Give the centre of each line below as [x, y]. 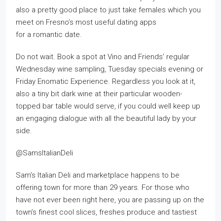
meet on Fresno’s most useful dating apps [86, 22]
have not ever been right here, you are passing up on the [110, 200]
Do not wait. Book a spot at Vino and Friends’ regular [103, 57]
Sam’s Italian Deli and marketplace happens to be [98, 175]
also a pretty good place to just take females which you [108, 10]
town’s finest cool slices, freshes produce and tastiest [106, 212]
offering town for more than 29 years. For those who [103, 187]
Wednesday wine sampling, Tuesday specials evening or [110, 69]
